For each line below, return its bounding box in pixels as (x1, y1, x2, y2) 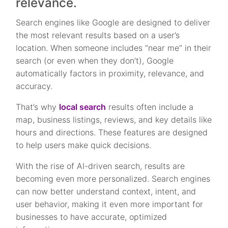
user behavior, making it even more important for (16, 198, 204, 209)
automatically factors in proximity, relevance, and (16, 68, 205, 78)
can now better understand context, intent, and (16, 186, 196, 196)
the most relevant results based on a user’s (16, 30, 180, 40)
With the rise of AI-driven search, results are (16, 160, 185, 171)
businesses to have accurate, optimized (16, 211, 167, 222)
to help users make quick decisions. (16, 139, 152, 150)
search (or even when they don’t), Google (16, 55, 174, 66)
